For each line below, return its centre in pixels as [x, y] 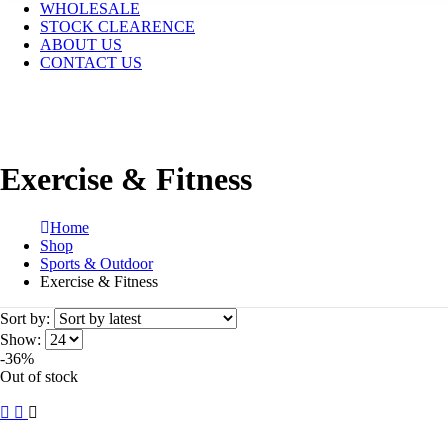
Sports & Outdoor [96, 263]
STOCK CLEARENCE [117, 26]
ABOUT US [81, 44]
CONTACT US [91, 62]
